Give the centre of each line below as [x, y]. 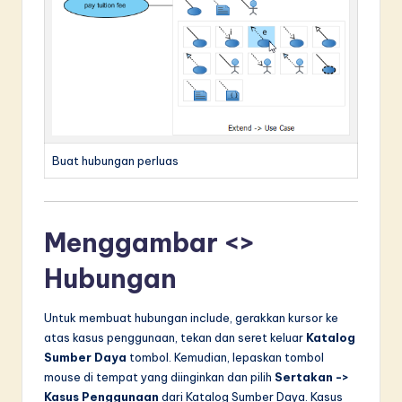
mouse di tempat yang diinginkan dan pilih [159, 376]
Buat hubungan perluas [115, 160]
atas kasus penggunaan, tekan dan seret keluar [175, 337]
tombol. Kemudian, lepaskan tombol [225, 357]
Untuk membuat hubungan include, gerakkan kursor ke [191, 317]
